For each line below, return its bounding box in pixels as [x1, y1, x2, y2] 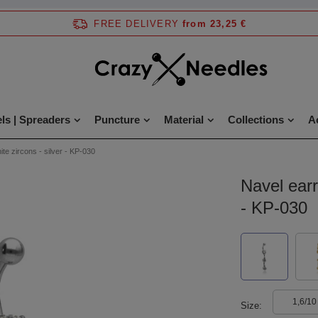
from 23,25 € [182, 18, 247, 29]
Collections [227, 114, 284, 126]
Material [163, 114, 204, 126]
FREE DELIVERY [94, 18, 180, 29]
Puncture [94, 114, 140, 126]
